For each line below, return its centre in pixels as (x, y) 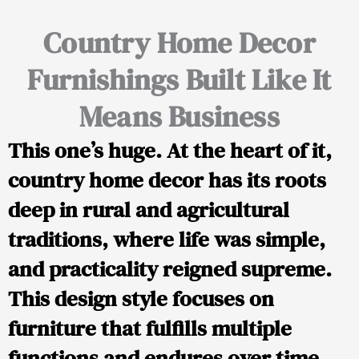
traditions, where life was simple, (167, 240)
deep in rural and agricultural (149, 210)
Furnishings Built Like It (179, 80)
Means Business (179, 117)
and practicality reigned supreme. (170, 269)
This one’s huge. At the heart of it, (170, 151)
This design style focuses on (141, 299)
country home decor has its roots (167, 180)
